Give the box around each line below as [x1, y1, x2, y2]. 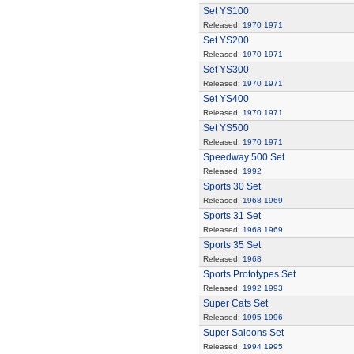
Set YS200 [202, 35, 249, 46]
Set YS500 [202, 122, 249, 134]
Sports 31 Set [202, 210, 261, 221]
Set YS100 [202, 6, 249, 17]
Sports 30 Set [202, 181, 261, 192]
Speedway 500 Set [202, 152, 284, 163]
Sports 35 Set [202, 239, 261, 250]
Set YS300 [202, 64, 249, 75]
